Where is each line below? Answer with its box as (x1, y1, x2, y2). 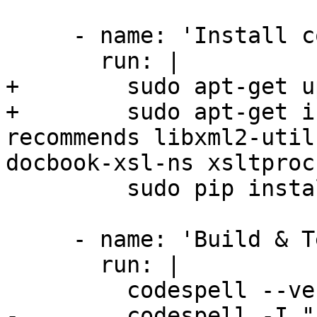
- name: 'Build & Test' (6, 226, 73, 253)
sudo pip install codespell (6, 175, 127, 202)
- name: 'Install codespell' (6, 23, 73, 49)
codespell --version (6, 277, 127, 304)
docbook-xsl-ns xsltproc (6, 150, 315, 176)
